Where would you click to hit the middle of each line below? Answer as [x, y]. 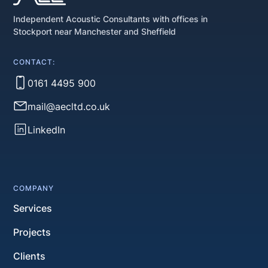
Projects [32, 232]
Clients [30, 256]
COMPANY [34, 188]
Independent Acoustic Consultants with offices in [111, 19]
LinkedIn [47, 130]
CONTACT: [34, 62]
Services [33, 208]
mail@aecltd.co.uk [69, 106]
